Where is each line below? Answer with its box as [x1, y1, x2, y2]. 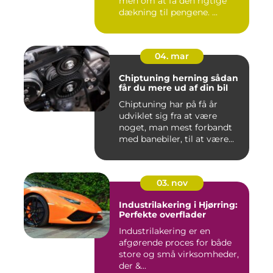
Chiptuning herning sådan [119, 73, 211, 83]
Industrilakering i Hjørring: [119, 199, 238, 210]
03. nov [156, 177, 188, 188]
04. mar [155, 51, 189, 62]
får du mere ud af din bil [119, 82, 228, 93]
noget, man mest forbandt [119, 122, 232, 133]
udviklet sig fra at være [119, 110, 217, 121]
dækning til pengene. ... [119, 7, 218, 18]
